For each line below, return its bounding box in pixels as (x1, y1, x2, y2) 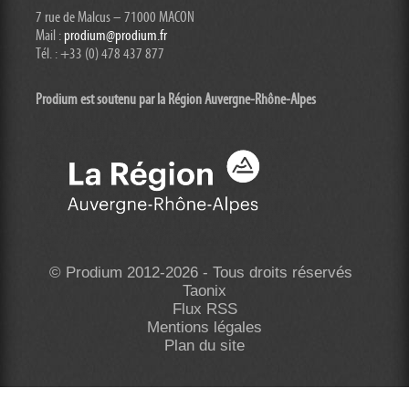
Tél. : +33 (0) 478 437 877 (36, 44, 164, 63)
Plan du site (164, 336, 245, 354)
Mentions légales (147, 318, 262, 336)
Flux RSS (172, 299, 237, 318)
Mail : (36, 26, 64, 45)
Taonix (183, 281, 226, 299)
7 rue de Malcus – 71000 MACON (36, 7, 194, 26)
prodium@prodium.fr (64, 26, 167, 45)
